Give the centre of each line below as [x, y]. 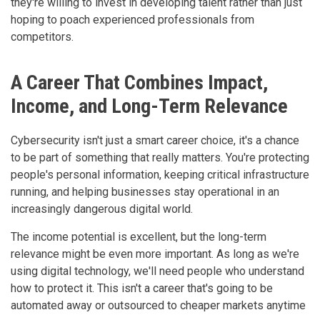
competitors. [42, 36]
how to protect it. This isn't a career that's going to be [142, 288]
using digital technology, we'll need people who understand [157, 271]
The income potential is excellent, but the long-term [139, 236]
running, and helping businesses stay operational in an [145, 191]
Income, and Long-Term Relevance [149, 106]
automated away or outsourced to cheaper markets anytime [158, 305]
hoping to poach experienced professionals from [132, 19]
